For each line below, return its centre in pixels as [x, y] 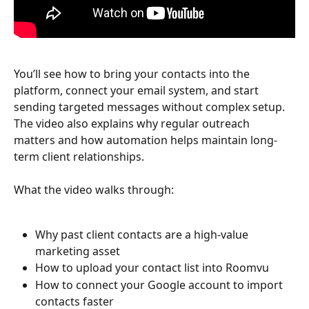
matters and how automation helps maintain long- [146, 140]
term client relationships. [79, 156]
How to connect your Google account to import [160, 285]
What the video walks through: [94, 190]
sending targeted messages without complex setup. [151, 107]
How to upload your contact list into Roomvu [152, 268]
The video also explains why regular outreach [133, 123]
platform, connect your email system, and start [138, 90]
